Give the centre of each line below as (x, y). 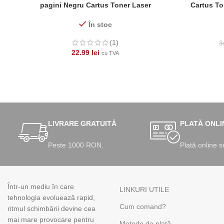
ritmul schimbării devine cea (51, 209)
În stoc (100, 25)
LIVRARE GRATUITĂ (82, 124)
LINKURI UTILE (144, 190)
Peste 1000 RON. (75, 145)
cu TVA (110, 53)
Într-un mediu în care (41, 187)
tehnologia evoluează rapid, (51, 198)
